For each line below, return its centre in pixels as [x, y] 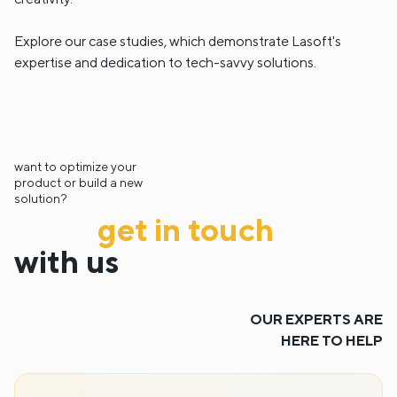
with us [66, 261]
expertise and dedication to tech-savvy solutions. [165, 63]
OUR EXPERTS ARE [316, 320]
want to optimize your [75, 167]
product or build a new [78, 183]
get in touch [186, 230]
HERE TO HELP [332, 341]
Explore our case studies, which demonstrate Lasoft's [178, 42]
